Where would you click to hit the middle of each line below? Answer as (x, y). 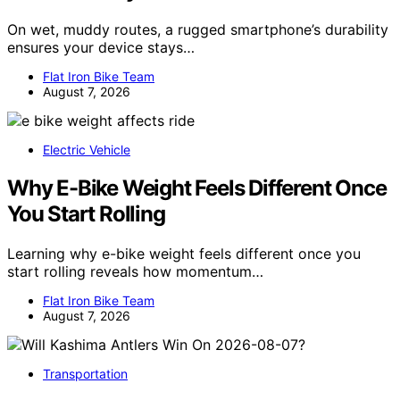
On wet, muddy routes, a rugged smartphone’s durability (198, 29)
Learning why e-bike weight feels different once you (184, 253)
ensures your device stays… (101, 47)
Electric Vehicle (87, 149)
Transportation (85, 373)
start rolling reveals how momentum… (135, 271)
